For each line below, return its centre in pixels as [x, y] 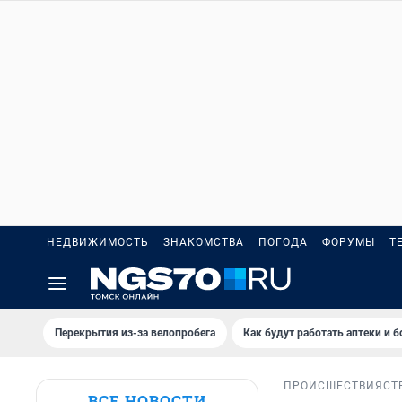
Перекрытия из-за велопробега [135, 333]
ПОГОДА [283, 242]
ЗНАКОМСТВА [204, 242]
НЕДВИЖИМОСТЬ [98, 242]
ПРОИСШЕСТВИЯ [333, 386]
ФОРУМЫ [349, 242]
